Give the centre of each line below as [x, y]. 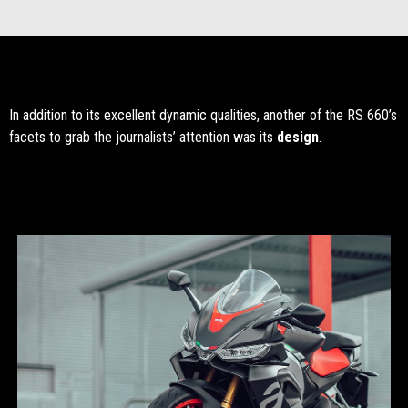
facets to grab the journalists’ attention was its [143, 137]
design [298, 137]
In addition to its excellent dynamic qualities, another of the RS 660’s [203, 115]
